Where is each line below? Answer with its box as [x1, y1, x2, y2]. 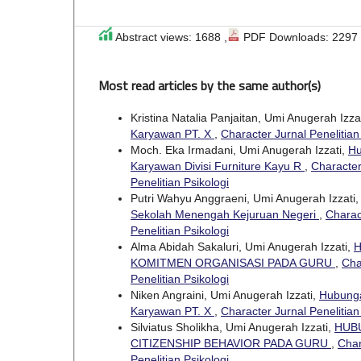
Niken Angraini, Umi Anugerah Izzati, [131, 288, 319, 302]
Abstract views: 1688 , [113, 31, 227, 44]
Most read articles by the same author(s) [98, 76, 321, 96]
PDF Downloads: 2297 [240, 31, 358, 44]
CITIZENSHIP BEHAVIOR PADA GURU [131, 337, 331, 351]
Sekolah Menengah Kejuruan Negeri [131, 208, 319, 222]
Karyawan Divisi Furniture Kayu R [131, 160, 305, 173]
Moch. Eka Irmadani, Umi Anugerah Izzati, [131, 143, 348, 157]
